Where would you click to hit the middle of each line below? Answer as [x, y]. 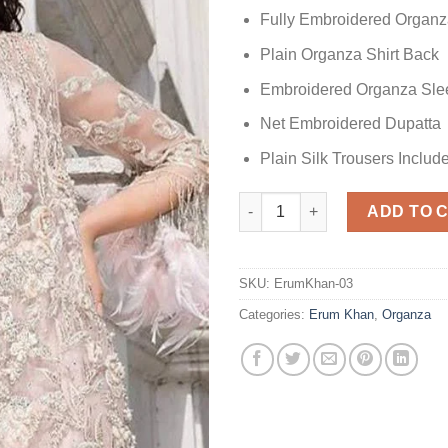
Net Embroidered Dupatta [350, 124]
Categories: [274, 315]
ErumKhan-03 [313, 284]
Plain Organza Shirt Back [349, 54]
